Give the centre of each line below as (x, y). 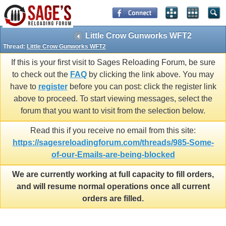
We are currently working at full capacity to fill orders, (113, 174)
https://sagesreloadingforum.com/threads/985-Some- (113, 143)
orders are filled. (113, 198)
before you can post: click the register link (142, 87)
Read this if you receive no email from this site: (113, 131)
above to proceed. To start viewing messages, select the (113, 99)
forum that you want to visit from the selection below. (113, 111)
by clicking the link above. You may (150, 75)
